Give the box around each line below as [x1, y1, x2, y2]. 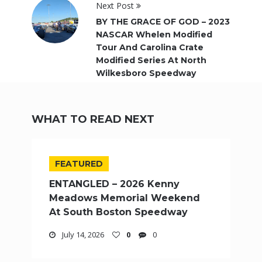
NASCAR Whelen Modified [96, 29, 212, 40]
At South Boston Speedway [49, 206, 188, 218]
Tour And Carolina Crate [96, 42, 204, 53]
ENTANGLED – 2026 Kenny [49, 178, 180, 189]
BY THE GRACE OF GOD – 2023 [96, 16, 230, 27]
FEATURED [55, 158, 103, 169]
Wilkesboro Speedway [96, 67, 196, 78]
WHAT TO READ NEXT [32, 112, 154, 126]
